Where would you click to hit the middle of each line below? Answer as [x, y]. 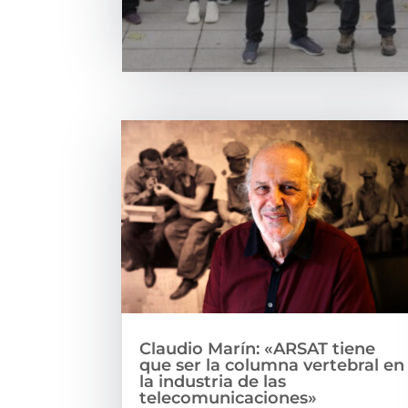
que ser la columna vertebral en [272, 365]
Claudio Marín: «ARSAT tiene [258, 348]
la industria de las [213, 381]
